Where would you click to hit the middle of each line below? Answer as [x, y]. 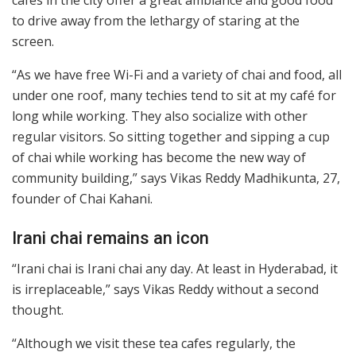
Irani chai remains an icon [110, 238]
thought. [38, 310]
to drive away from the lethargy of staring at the [156, 21]
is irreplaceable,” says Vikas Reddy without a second [165, 290]
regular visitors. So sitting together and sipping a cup [171, 137]
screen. [33, 42]
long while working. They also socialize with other [160, 116]
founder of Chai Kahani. [82, 199]
